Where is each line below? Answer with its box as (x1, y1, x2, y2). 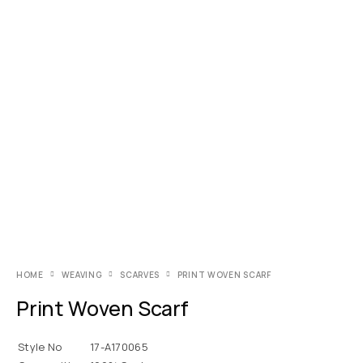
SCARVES (120, 269, 160, 281)
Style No (18, 340, 62, 355)
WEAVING (61, 269, 103, 281)
